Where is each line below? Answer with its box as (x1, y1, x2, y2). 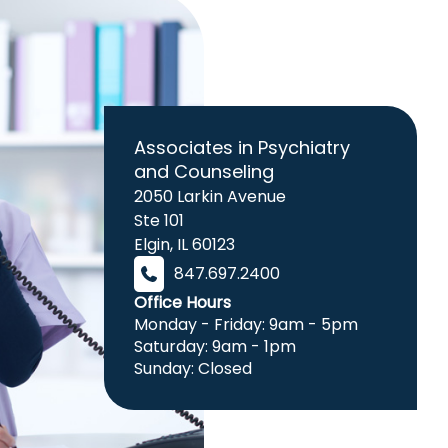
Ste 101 (134, 209, 185, 233)
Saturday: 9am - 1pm (134, 335, 307, 359)
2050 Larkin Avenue (134, 185, 287, 209)
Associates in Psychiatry (134, 135, 351, 161)
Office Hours (134, 291, 232, 315)
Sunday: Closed (134, 357, 253, 381)
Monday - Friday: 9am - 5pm (134, 313, 369, 337)
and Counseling (134, 159, 275, 185)
